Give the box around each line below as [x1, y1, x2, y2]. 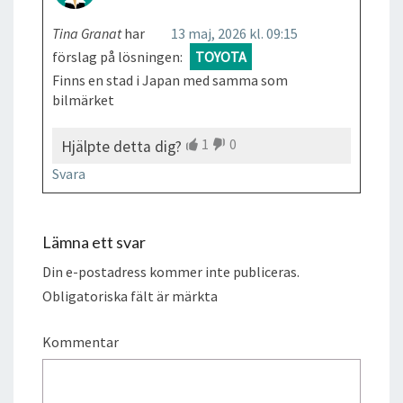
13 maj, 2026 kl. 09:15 [171, 23, 298, 42]
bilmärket [52, 90, 114, 109]
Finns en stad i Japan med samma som [52, 70, 288, 89]
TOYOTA [195, 47, 246, 66]
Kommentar [42, 332, 119, 351]
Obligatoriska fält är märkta [42, 286, 218, 305]
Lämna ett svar [42, 231, 146, 252]
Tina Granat [52, 23, 121, 42]
